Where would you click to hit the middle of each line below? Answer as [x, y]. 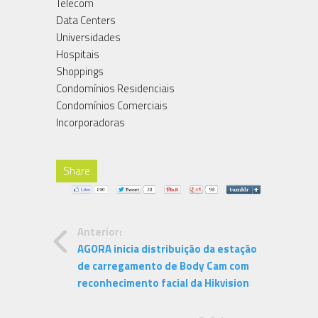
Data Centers [86, 20]
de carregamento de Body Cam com [163, 266]
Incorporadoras [91, 122]
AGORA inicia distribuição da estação [167, 249]
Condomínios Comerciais [112, 105]
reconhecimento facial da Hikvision [163, 283]
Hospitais [78, 54]
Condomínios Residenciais [115, 88]
